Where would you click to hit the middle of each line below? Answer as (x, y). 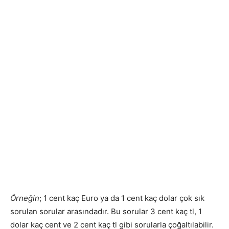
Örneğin (25, 198)
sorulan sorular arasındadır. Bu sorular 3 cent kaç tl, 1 (106, 212)
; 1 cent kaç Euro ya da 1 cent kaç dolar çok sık (122, 198)
